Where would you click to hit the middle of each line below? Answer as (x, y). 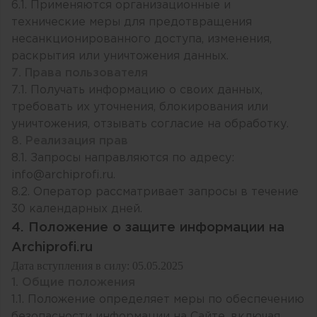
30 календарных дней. (77, 209)
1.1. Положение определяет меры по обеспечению (158, 300)
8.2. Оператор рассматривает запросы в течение (155, 192)
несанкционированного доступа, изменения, (142, 40)
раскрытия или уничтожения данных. (120, 57)
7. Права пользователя (80, 74)
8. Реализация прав (70, 142)
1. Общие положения (73, 283)
